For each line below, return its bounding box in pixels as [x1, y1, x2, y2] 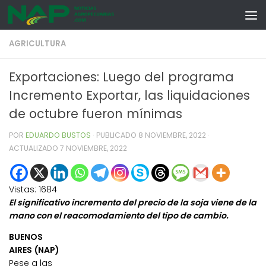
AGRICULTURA [9, 38, 66, 49]
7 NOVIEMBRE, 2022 [60, 143, 127, 153]
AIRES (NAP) [9, 244, 59, 256]
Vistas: [9, 183, 36, 196]
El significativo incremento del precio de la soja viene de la [9, 197, 256, 209]
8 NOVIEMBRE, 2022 [138, 130, 206, 140]
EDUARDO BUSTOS [26, 130, 91, 140]
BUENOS [9, 231, 43, 243]
